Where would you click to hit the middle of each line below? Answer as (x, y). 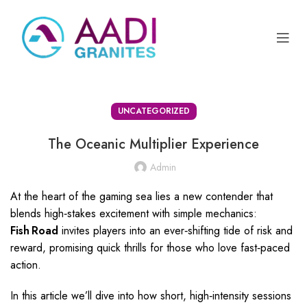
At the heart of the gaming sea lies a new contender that (142, 196)
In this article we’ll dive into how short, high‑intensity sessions (151, 296)
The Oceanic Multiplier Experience (153, 144)
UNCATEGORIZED (153, 111)
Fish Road (34, 231)
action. (26, 265)
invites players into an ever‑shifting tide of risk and (175, 231)
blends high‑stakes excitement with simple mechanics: (134, 213)
